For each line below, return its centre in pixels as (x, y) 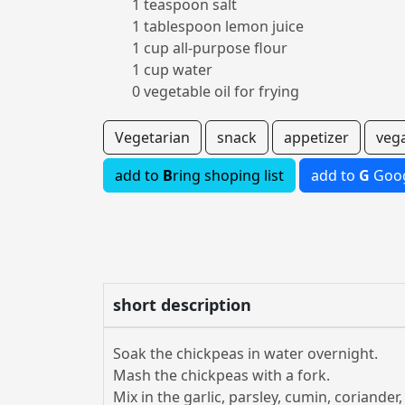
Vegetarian (152, 137)
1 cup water (172, 70)
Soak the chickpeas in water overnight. (245, 353)
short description (182, 305)
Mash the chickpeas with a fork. (221, 375)
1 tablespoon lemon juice (218, 26)
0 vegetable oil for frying (216, 91)
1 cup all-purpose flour (210, 48)
